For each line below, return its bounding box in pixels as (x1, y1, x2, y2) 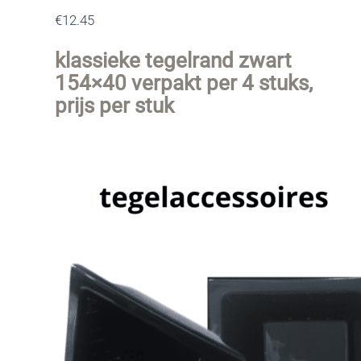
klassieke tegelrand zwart (55, 48, 293, 73)
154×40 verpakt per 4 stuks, (55, 70, 313, 95)
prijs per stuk (55, 93, 175, 118)
